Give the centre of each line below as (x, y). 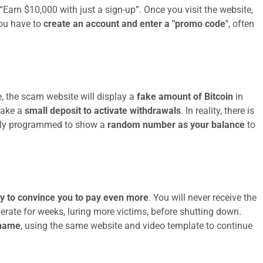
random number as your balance (176, 125)
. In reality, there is (218, 111)
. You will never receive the (203, 198)
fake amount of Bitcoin (185, 97)
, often (241, 24)
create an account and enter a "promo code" (136, 24)
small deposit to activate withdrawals (103, 111)
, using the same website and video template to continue (136, 226)
